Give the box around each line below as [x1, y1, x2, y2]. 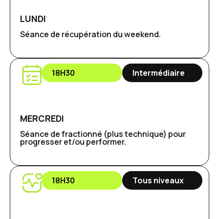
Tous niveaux [132, 175, 184, 186]
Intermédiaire [132, 67, 185, 78]
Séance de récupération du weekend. [20, 28, 161, 40]
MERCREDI [20, 112, 64, 124]
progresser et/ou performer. [20, 136, 126, 147]
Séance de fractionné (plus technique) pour [20, 128, 186, 139]
